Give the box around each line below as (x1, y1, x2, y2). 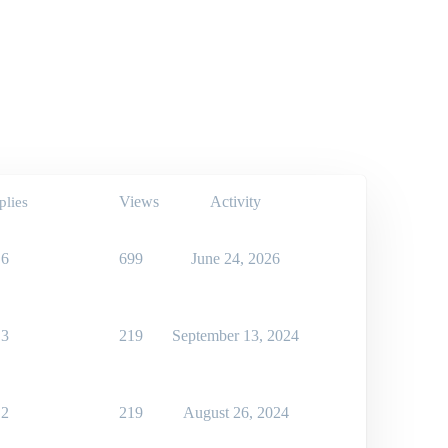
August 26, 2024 (182, 404, 289, 421)
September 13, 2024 (172, 327, 299, 344)
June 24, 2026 (191, 250, 280, 267)
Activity (210, 193, 261, 210)
